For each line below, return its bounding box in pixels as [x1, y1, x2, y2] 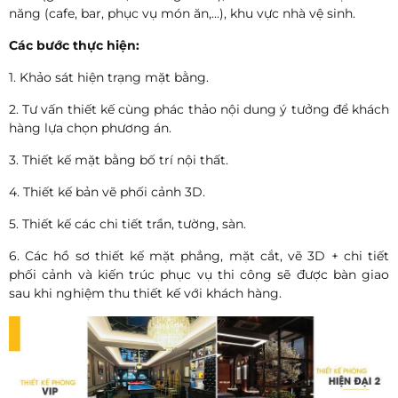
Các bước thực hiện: [9, 37, 139, 54]
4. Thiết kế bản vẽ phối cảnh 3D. [9, 184, 205, 201]
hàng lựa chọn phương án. [9, 120, 171, 137]
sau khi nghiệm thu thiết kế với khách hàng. [9, 285, 282, 302]
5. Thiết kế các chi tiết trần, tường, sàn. [9, 216, 246, 233]
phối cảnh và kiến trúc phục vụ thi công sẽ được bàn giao [9, 267, 389, 283]
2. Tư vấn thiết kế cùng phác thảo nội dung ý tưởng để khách [9, 101, 389, 118]
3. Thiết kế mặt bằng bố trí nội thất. [9, 152, 228, 169]
